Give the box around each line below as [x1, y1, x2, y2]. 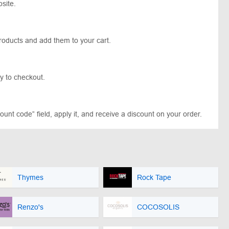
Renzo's [17, 202, 43, 211]
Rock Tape [137, 173, 171, 181]
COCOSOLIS [137, 202, 179, 211]
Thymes [17, 173, 43, 181]
